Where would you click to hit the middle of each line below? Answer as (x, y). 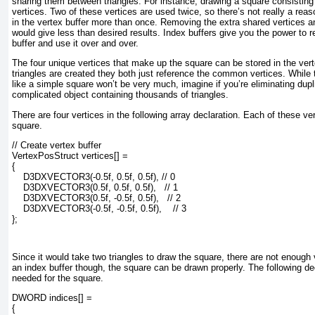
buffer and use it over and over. (75, 44)
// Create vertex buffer (57, 145)
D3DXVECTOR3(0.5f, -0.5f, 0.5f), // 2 (96, 198)
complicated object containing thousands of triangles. (120, 95)
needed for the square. (58, 278)
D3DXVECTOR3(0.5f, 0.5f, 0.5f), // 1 (95, 187)
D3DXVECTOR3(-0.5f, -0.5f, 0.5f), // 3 (99, 208)
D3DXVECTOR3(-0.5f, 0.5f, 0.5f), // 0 (94, 176)
